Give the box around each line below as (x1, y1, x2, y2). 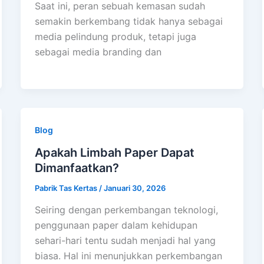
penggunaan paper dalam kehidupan (34, 219, 197, 232)
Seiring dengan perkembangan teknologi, (34, 204, 218, 216)
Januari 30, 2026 (103, 183, 166, 193)
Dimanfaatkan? (34, 160, 119, 175)
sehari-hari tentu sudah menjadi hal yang (34, 235, 216, 247)
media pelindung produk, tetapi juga (34, 30, 196, 42)
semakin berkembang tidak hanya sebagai (34, 15, 223, 27)
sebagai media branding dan (34, 45, 161, 58)
